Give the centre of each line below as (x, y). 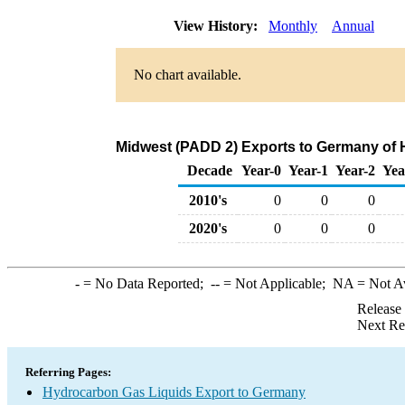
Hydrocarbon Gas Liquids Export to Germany (174, 392)
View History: (217, 26)
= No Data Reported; (145, 283)
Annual (353, 26)
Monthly (293, 26)
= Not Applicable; (276, 283)
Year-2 (355, 170)
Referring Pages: (68, 372)
